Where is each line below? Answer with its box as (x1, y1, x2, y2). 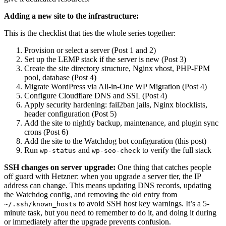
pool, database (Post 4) (24, 73, 96, 82)
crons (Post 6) (24, 127, 68, 136)
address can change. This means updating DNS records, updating (4, 181, 211, 190)
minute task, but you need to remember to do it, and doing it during (4, 208, 216, 217)
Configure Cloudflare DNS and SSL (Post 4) (24, 91, 167, 100)
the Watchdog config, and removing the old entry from (4, 190, 177, 199)
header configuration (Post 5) (24, 109, 117, 118)
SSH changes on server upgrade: (4, 162, 116, 172)
